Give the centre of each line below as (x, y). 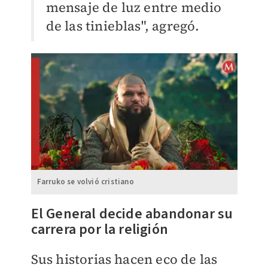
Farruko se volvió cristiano (85, 182)
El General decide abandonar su (132, 214)
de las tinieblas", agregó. (123, 25)
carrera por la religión (101, 230)
